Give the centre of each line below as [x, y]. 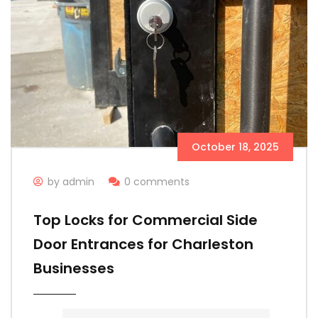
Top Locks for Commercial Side [146, 220]
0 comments [157, 181]
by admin [71, 181]
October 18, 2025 [235, 147]
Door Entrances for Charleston [143, 244]
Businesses [74, 268]
